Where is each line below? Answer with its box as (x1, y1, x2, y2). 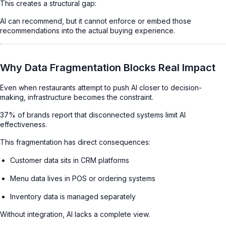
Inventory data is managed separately (10, 192, 136, 201)
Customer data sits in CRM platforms (10, 155, 129, 164)
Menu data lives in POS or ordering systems (10, 174, 155, 183)
